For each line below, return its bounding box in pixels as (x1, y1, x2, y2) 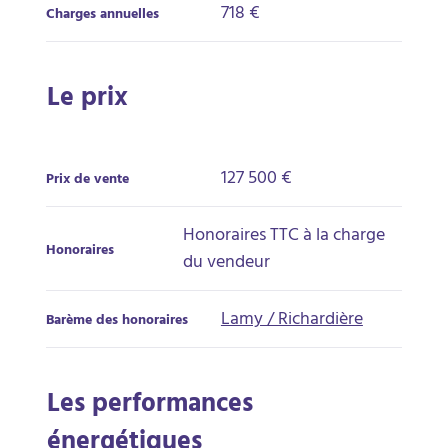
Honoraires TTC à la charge (183, 220, 386, 254)
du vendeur (183, 247, 271, 281)
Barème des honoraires (45, 308, 188, 335)
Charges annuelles (45, 2, 159, 29)
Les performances (47, 382, 254, 431)
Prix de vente (45, 167, 129, 194)
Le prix (47, 76, 129, 125)
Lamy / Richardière (220, 304, 363, 338)
